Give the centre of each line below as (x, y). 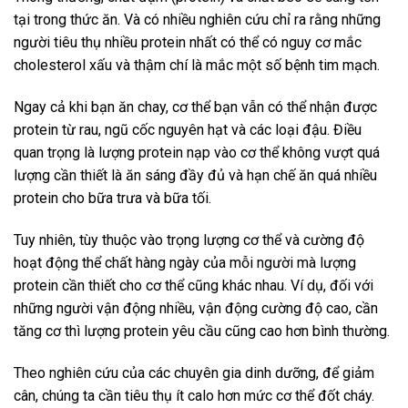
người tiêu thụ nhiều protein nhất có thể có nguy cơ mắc (188, 43)
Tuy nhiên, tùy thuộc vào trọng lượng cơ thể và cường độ (189, 240)
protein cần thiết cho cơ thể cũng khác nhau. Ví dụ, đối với (194, 285)
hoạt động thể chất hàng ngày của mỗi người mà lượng (185, 262)
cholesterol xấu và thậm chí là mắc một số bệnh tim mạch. (197, 66)
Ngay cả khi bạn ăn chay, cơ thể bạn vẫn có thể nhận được (195, 107)
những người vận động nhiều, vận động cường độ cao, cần (196, 308)
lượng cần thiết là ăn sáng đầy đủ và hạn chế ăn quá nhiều (195, 176)
